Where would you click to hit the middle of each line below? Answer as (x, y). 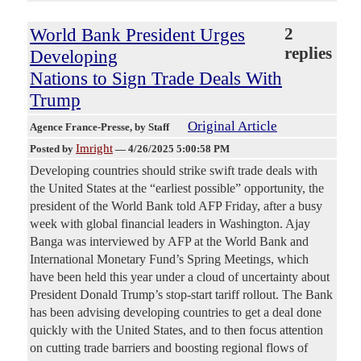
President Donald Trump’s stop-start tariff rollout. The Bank (181, 295)
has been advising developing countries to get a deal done (176, 313)
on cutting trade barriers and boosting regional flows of (169, 348)
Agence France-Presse (80, 127)
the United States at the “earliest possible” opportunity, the (177, 189)
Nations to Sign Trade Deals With (156, 79)
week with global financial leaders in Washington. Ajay (170, 224)
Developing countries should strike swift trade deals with (174, 171)
